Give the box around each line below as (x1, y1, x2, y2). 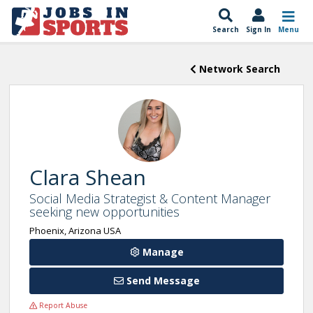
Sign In (246, 24, 271, 34)
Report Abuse (37, 300, 87, 310)
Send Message (123, 274, 200, 287)
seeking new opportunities (29, 203, 180, 220)
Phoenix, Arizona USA (29, 224, 121, 237)
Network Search (196, 62, 280, 75)
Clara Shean (29, 163, 146, 191)
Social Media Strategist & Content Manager (29, 190, 270, 207)
